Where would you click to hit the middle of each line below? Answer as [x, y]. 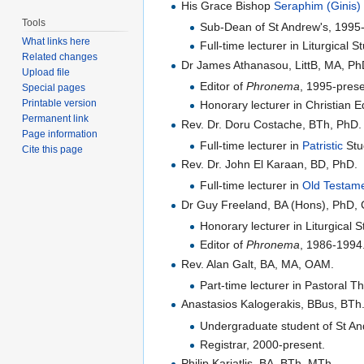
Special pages [54, 88]
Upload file [46, 73]
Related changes [60, 57]
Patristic [322, 145]
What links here [56, 42]
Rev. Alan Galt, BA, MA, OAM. [258, 264]
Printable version [60, 104]
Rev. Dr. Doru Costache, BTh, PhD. [272, 124]
